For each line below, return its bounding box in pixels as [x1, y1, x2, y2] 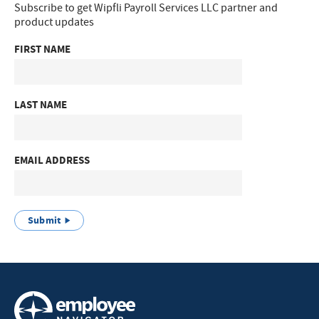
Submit [28, 213, 61, 227]
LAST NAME [14, 97, 67, 112]
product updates [14, 14, 94, 29]
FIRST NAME [14, 41, 70, 56]
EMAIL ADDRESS [14, 152, 90, 167]
